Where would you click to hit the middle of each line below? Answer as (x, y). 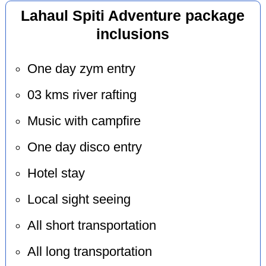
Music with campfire (84, 121)
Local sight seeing (79, 200)
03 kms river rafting (82, 95)
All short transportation (91, 226)
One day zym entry (81, 69)
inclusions (133, 34)
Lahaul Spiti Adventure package (133, 15)
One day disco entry (84, 148)
